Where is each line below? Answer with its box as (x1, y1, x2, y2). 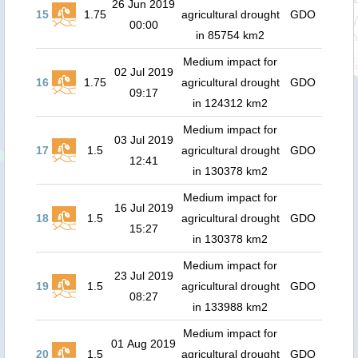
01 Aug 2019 (111, 337, 176, 350)
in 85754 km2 (196, 29, 265, 42)
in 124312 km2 (193, 97, 268, 109)
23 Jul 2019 (113, 269, 173, 282)
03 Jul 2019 (113, 133, 173, 146)
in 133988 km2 (193, 300, 268, 313)
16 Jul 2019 (113, 201, 173, 214)
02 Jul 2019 (113, 66, 173, 78)
